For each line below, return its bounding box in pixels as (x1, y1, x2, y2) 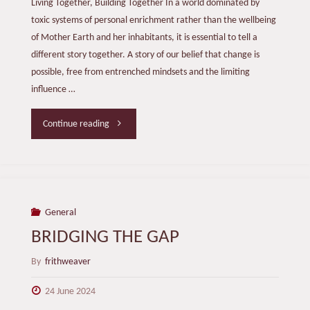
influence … (30, 84, 75, 95)
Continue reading (43, 118, 110, 129)
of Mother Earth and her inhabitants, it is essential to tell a (30, 33, 257, 44)
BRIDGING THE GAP (30, 228, 179, 248)
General (45, 208, 76, 219)
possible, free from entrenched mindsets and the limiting (30, 67, 250, 78)
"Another (109, 117, 145, 128)
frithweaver (44, 256, 91, 267)
